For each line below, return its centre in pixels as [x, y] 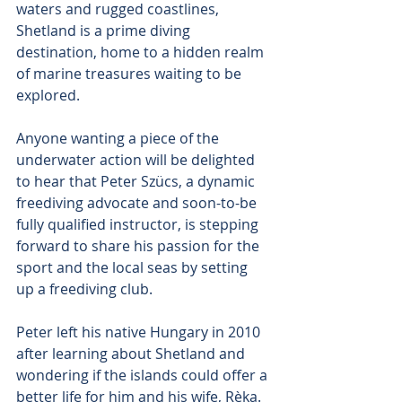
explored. [48, 95]
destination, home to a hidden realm [142, 52]
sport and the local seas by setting [134, 267]
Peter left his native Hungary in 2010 [140, 332]
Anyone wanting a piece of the [119, 138]
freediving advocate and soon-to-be [138, 203]
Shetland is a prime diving [105, 31]
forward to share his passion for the [140, 246]
